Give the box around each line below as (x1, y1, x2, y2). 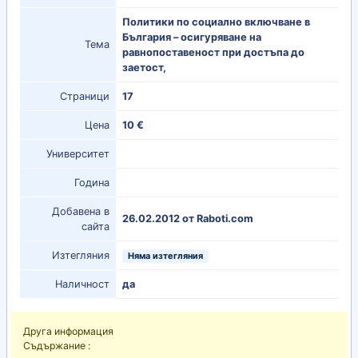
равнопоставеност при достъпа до (122, 46, 304, 59)
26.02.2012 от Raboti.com (122, 213, 253, 225)
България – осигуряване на (122, 31, 261, 44)
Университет (46, 148, 109, 161)
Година (74, 177, 109, 189)
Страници (60, 90, 109, 103)
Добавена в (52, 205, 109, 218)
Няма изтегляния (128, 250, 204, 262)
